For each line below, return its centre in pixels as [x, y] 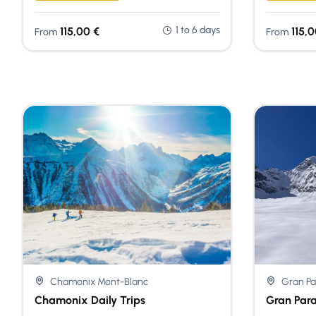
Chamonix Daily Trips [90, 300]
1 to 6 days [197, 30]
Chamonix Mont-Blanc [99, 281]
